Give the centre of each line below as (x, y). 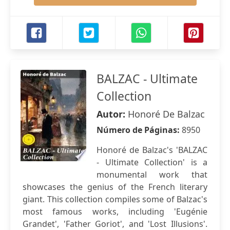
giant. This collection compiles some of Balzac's (115, 199)
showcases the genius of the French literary (115, 187)
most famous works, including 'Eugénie (115, 212)
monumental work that (152, 175)
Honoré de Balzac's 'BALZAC (152, 150)
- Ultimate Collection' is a (152, 162)
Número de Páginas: (139, 130)
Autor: (112, 114)
